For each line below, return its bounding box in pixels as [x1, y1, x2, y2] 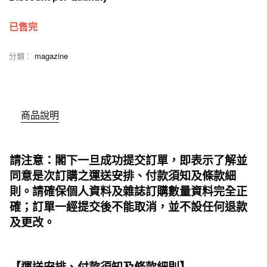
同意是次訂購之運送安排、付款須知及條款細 [10, 167, 236, 184]
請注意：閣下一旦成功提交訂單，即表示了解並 [10, 151, 247, 168]
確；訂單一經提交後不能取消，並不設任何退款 [10, 198, 247, 215]
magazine [35, 49, 68, 61]
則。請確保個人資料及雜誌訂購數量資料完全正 [10, 182, 247, 199]
